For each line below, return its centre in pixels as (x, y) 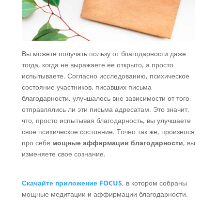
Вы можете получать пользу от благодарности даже (104, 53)
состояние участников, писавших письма (86, 87)
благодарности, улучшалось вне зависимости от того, (106, 98)
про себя (37, 142)
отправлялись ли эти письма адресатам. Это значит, (105, 109)
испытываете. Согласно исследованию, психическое (105, 76)
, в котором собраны (154, 183)
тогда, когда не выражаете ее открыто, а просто (97, 64)
